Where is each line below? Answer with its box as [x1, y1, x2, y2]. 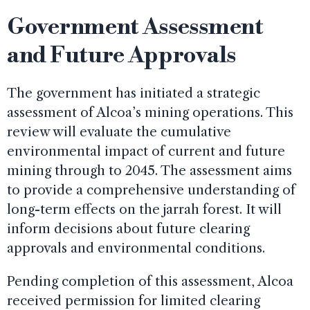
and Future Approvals [7, 42, 237, 70]
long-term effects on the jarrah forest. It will [7, 201, 282, 217]
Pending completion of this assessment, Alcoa [7, 273, 293, 289]
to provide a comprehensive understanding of [7, 182, 295, 198]
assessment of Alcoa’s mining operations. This [7, 104, 293, 120]
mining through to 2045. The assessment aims [7, 163, 292, 179]
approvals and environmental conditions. [7, 240, 265, 256]
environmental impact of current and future [7, 143, 285, 159]
